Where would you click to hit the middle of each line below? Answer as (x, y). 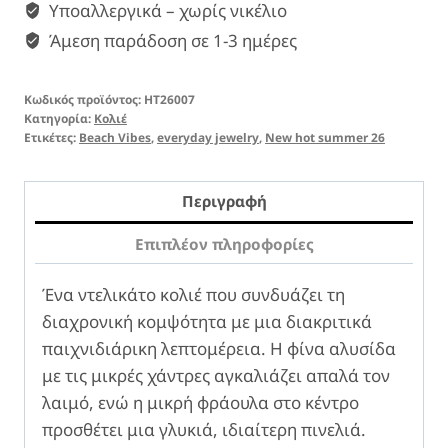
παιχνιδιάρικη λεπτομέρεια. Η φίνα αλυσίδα (219, 349)
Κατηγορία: (59, 117)
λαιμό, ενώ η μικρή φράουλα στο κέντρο (200, 403)
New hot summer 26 (325, 136)
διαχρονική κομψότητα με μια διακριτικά (207, 322)
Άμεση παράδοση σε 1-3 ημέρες (171, 40)
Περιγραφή (224, 201)
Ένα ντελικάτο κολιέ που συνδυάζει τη (193, 295)
